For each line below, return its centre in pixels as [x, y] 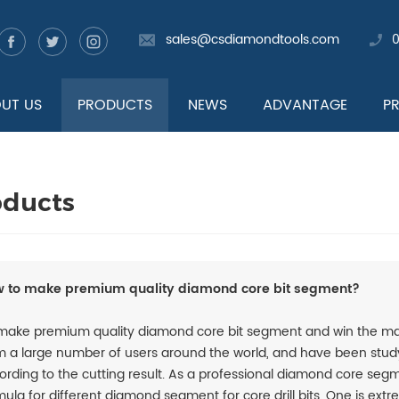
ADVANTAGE [305, 105]
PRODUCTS [114, 105]
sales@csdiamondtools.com [252, 40]
